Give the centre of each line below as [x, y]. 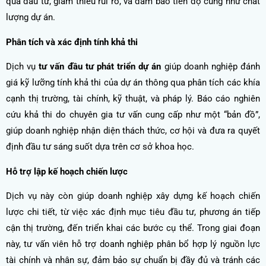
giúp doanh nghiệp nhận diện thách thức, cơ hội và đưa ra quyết [133, 131]
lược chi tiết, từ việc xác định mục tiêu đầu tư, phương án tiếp [133, 212]
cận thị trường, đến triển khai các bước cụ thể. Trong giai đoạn [133, 228]
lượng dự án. [31, 18]
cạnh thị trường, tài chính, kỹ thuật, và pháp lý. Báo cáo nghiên [133, 99]
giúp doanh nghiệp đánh [211, 67]
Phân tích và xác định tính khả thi [72, 42]
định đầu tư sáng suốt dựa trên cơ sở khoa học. [100, 147]
